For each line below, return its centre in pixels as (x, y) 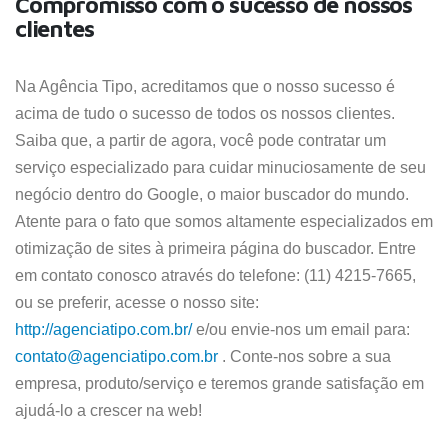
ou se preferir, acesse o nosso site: (137, 302)
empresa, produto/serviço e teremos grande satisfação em (219, 383)
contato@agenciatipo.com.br (116, 356)
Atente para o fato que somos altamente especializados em (224, 221)
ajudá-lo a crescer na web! (108, 410)
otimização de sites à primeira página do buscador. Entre (215, 248)
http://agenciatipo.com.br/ (103, 329)
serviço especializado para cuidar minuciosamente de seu (220, 167)
